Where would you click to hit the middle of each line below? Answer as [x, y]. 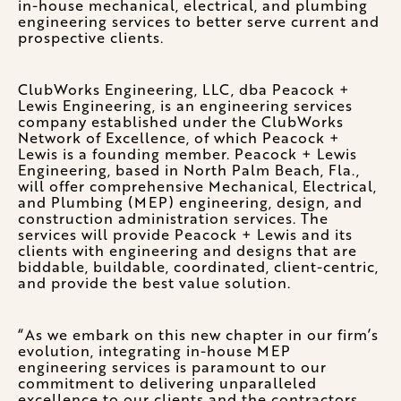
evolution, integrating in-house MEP [154, 351]
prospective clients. [91, 38]
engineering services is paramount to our [172, 367]
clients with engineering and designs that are [188, 251]
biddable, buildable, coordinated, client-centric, [198, 267]
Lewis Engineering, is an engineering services [185, 106]
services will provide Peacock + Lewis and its [185, 235]
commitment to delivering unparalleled [167, 383]
